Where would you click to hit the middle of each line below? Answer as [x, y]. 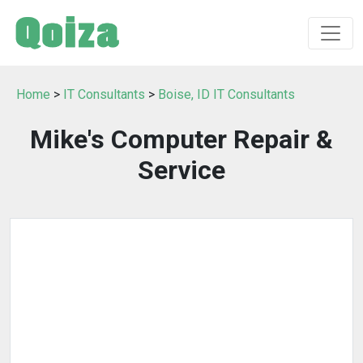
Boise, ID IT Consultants [226, 94]
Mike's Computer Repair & [181, 139]
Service [181, 170]
